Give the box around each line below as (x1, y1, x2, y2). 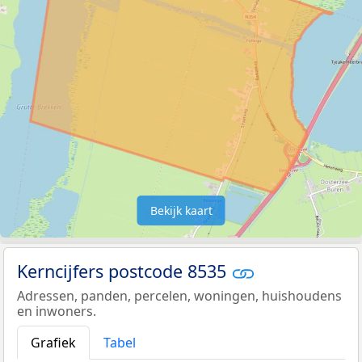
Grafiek (31, 334, 76, 352)
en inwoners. (17, 302, 96, 321)
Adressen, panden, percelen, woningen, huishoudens (17, 287, 342, 305)
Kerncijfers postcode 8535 (17, 259, 231, 283)
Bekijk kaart (149, 202, 213, 218)
